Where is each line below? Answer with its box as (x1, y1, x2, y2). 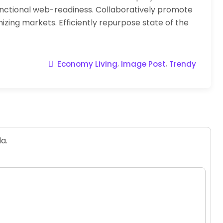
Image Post (121, 59, 166, 70)
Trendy (169, 59, 196, 70)
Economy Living (57, 59, 117, 70)
